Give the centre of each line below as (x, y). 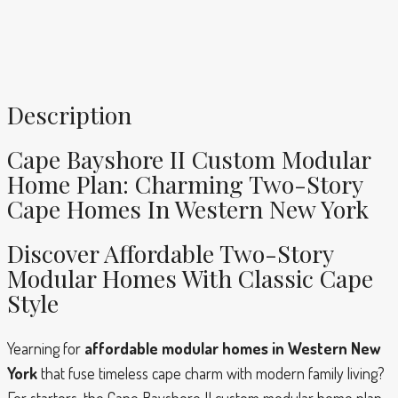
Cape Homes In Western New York (188, 208)
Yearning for (46, 348)
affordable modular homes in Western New (232, 348)
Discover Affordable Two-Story (170, 254)
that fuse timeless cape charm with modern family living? (211, 373)
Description (69, 114)
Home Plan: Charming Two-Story (185, 183)
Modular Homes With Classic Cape (190, 279)
